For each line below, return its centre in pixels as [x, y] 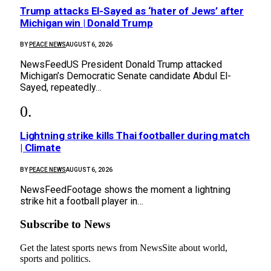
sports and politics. [55, 258]
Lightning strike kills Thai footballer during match [135, 136]
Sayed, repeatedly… [61, 88]
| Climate [41, 148]
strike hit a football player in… [82, 201]
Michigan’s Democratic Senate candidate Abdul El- [126, 76]
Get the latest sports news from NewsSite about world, [124, 247]
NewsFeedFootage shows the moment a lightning [125, 189]
